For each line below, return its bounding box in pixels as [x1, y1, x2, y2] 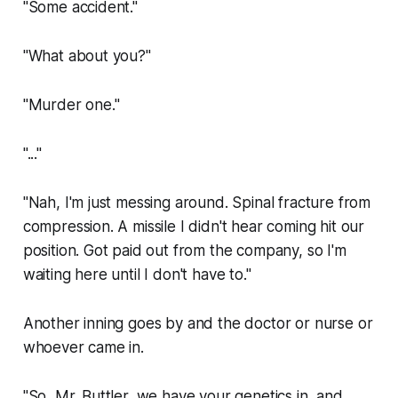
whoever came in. [22, 338, 144, 356]
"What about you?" [22, 46, 151, 65]
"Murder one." [22, 95, 120, 114]
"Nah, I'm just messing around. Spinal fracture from [22, 193, 371, 211]
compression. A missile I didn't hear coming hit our [22, 217, 365, 235]
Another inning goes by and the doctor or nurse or [22, 314, 373, 332]
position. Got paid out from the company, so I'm [22, 241, 346, 259]
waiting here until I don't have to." [22, 265, 251, 283]
